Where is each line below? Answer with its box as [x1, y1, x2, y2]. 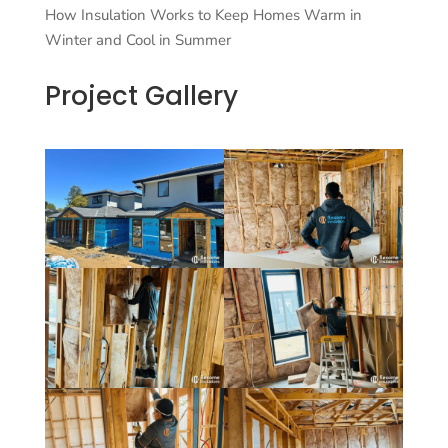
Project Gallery [44, 77, 238, 114]
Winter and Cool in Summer [44, 29, 231, 50]
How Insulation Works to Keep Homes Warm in [44, 4, 362, 25]
